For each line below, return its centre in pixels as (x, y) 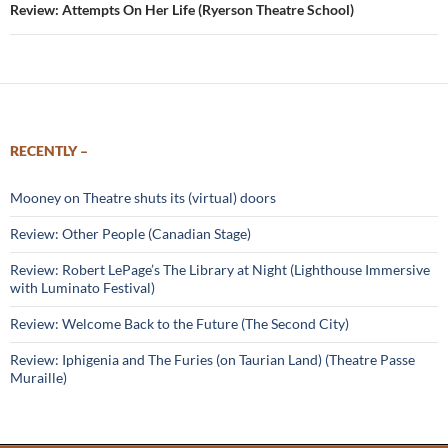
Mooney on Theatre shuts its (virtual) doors (143, 197)
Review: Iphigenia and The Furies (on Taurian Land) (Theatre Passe (212, 359)
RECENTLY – (49, 150)
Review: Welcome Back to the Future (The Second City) (179, 323)
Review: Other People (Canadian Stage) (130, 233)
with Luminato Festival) (82, 287)
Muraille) (38, 377)
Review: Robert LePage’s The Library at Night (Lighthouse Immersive (220, 269)
